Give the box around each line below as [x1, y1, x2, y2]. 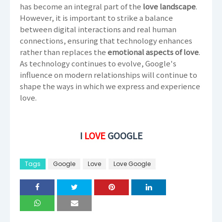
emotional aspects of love [108, 47, 199, 57]
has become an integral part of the [20, 1, 143, 12]
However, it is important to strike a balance [20, 12, 173, 23]
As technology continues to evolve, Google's [20, 58, 176, 69]
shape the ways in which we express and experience [20, 81, 200, 92]
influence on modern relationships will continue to [20, 69, 197, 80]
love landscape [143, 1, 196, 12]
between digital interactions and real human [20, 24, 176, 35]
